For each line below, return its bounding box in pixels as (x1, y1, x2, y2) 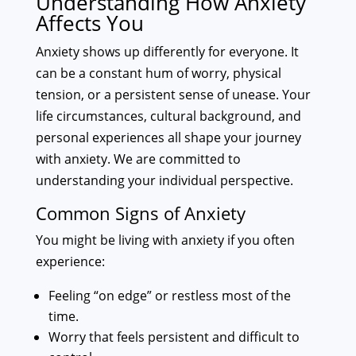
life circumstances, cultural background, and (35, 107, 301, 126)
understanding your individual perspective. (35, 172, 293, 190)
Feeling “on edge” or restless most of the (48, 287, 291, 305)
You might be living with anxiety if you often (35, 231, 295, 250)
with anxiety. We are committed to (35, 150, 241, 168)
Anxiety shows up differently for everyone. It (35, 43, 299, 61)
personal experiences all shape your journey (35, 129, 301, 147)
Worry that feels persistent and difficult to (48, 328, 300, 346)
